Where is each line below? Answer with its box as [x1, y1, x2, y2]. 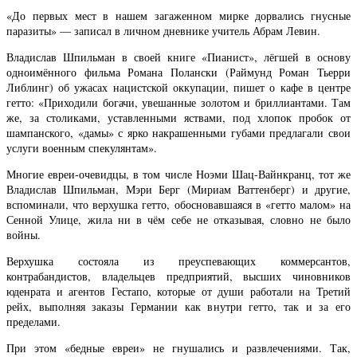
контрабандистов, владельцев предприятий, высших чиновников [6, 269, 351, 284]
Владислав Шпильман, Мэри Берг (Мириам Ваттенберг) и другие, [6, 182, 351, 198]
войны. [6, 227, 41, 243]
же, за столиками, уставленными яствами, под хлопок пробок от [6, 110, 351, 125]
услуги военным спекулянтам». [6, 140, 157, 155]
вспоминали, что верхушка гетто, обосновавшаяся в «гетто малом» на [6, 197, 351, 213]
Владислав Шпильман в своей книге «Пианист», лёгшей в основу [6, 49, 351, 65]
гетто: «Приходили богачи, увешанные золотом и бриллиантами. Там [6, 95, 351, 110]
